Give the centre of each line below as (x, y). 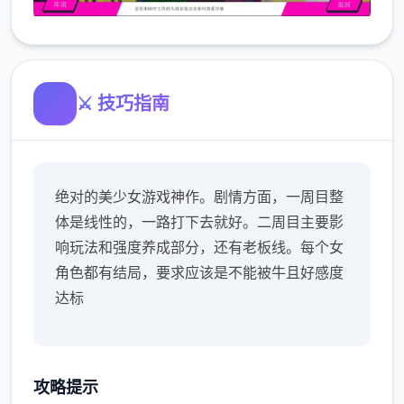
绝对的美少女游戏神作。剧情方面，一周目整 (199, 196)
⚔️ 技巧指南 (123, 103)
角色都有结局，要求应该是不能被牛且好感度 (199, 272)
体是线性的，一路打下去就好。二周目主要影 (199, 221)
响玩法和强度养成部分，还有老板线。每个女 (199, 247)
